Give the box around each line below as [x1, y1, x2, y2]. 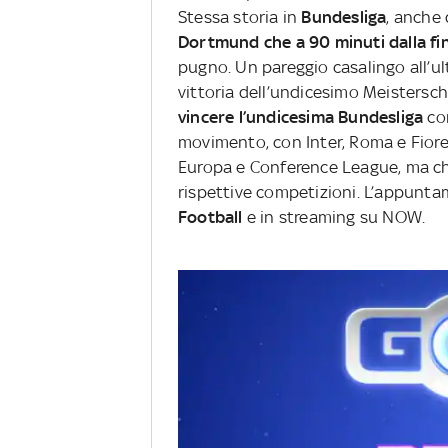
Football [178, 207, 247, 228]
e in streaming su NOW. [246, 207, 426, 228]
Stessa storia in [178, 7, 302, 28]
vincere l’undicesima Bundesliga [178, 107, 428, 128]
